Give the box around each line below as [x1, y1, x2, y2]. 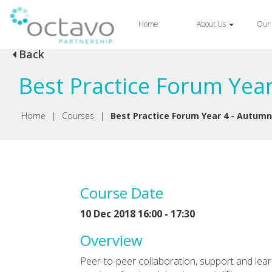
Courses [62, 110, 94, 122]
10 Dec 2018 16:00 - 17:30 [80, 206, 195, 220]
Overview [80, 229, 143, 250]
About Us [196, 19, 228, 29]
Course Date [80, 182, 163, 203]
